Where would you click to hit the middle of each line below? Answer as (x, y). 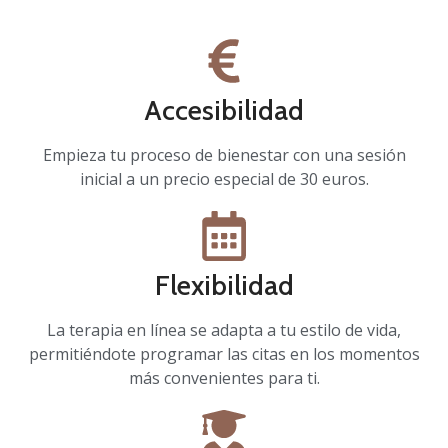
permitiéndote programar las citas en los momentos (224, 354)
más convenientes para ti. (224, 378)
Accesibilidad (224, 110)
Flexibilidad (224, 285)
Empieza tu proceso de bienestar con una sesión (224, 155)
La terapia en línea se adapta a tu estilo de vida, (224, 330)
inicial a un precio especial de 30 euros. (224, 179)
